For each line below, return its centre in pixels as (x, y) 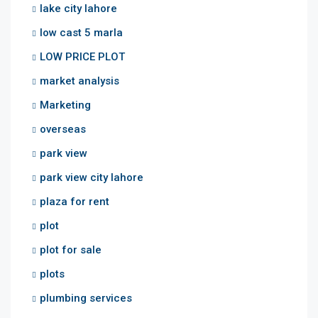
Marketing (65, 105)
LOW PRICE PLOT (82, 56)
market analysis (79, 81)
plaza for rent (75, 201)
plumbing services (86, 298)
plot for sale (71, 250)
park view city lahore (92, 177)
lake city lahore (78, 8)
